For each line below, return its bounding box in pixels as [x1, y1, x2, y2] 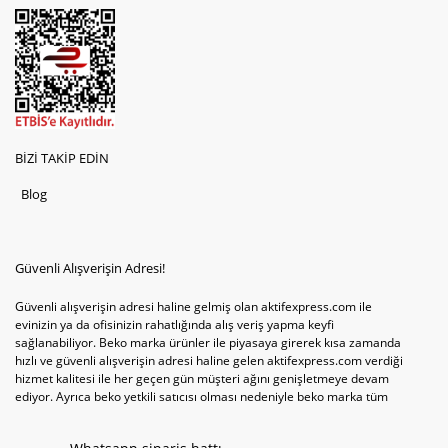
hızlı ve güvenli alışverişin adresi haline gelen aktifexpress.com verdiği [15, 352, 403, 369]
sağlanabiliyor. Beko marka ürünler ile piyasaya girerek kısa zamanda [15, 334, 401, 351]
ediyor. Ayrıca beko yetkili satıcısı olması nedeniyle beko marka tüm [15, 388, 388, 405]
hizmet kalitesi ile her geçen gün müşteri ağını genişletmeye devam [15, 370, 389, 387]
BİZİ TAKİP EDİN [15, 149, 109, 167]
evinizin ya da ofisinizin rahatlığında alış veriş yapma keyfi [15, 316, 334, 333]
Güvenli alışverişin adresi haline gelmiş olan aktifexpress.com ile [15, 298, 372, 315]
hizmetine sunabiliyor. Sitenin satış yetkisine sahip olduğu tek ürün [15, 424, 382, 441]
